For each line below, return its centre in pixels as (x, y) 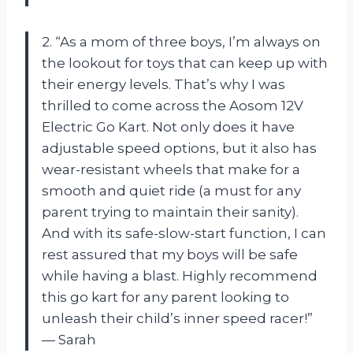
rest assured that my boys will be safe (170, 254)
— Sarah (69, 339)
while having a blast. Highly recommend (180, 275)
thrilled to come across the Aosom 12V (173, 105)
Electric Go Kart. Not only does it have (168, 126)
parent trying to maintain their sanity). (170, 212)
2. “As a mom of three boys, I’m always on (181, 41)
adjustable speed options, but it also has (179, 148)
